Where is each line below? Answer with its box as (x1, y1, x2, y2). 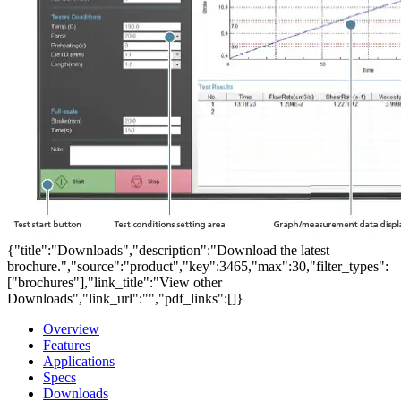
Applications (43, 354, 115, 370)
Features (43, 337, 90, 354)
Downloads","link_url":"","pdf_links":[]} (7, 291, 243, 307)
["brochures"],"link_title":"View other (7, 275, 222, 291)
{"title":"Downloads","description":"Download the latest (7, 243, 329, 259)
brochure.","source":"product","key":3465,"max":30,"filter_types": (7, 259, 388, 275)
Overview (43, 321, 99, 337)
